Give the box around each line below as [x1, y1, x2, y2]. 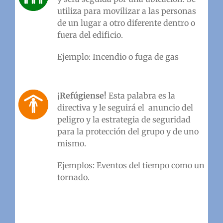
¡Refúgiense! [57, 90, 109, 101]
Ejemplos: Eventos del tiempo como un [57, 160, 205, 170]
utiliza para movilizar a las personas [57, 5, 196, 16]
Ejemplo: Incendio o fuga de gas [57, 51, 183, 62]
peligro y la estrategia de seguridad [57, 114, 191, 124]
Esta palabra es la [108, 90, 175, 101]
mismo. [57, 138, 90, 148]
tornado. [57, 172, 90, 182]
